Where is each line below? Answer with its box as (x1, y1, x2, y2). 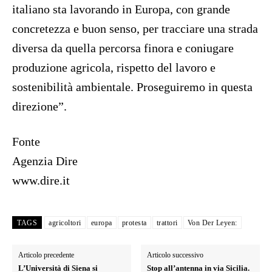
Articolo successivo (147, 251, 204, 260)
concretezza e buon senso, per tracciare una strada (12, 22, 258, 36)
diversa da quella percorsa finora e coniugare (12, 41, 234, 55)
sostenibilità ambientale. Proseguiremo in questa (12, 80, 253, 94)
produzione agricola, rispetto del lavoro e (12, 61, 216, 75)
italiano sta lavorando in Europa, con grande (12, 2, 230, 16)
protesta (121, 219, 147, 228)
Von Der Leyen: (187, 219, 237, 228)
